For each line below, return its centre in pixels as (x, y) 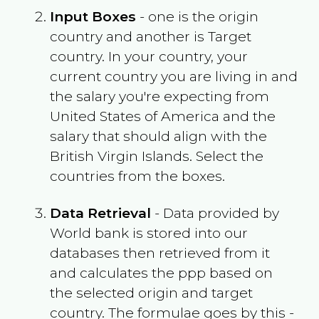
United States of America (134, 116)
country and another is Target (150, 36)
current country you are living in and (173, 76)
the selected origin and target (151, 292)
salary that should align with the (158, 136)
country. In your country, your (148, 56)
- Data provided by (215, 213)
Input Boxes (93, 16)
